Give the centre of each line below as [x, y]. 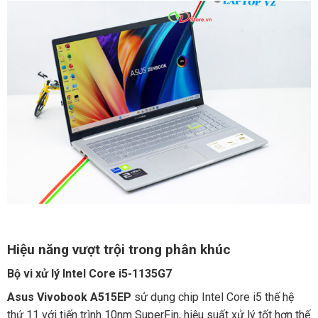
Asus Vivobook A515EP [69, 297]
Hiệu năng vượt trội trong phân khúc [119, 249]
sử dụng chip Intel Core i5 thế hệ [212, 297]
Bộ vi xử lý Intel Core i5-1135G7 [89, 274]
